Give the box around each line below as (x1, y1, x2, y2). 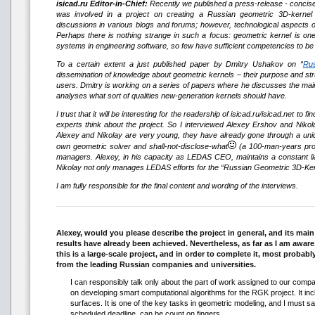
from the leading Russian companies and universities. (56, 260, 256, 269)
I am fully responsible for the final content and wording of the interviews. (56, 181, 298, 190)
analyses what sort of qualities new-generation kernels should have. (56, 91, 287, 100)
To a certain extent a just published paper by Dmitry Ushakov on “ (56, 60, 303, 68)
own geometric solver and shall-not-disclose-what (56, 142, 228, 150)
